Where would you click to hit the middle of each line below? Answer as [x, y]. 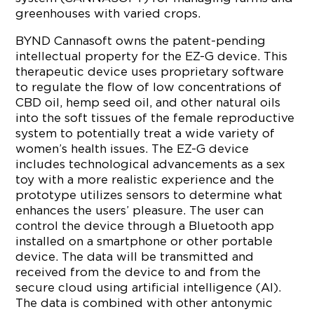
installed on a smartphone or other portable [144, 241]
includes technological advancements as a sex [151, 164]
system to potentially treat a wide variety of [145, 133]
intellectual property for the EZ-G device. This [152, 56]
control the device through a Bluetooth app [145, 226]
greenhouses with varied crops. [108, 13]
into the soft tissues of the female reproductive [155, 118]
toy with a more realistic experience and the [145, 179]
